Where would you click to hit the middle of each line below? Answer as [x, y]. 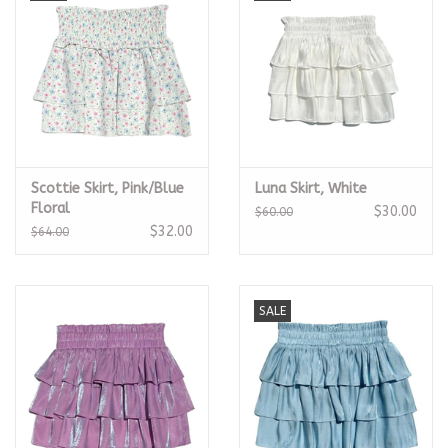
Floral [50, 209]
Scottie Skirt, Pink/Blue [107, 189]
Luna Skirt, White [311, 189]
